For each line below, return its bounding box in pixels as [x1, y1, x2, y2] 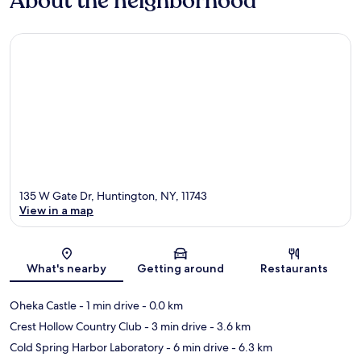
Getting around [136, 261, 224, 276]
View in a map [19, 203, 93, 218]
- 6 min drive [164, 340, 229, 355]
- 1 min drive [77, 298, 139, 313]
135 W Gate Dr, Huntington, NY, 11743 [19, 189, 207, 204]
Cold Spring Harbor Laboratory [10, 340, 164, 355]
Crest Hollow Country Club [10, 319, 142, 334]
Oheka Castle [10, 298, 77, 313]
